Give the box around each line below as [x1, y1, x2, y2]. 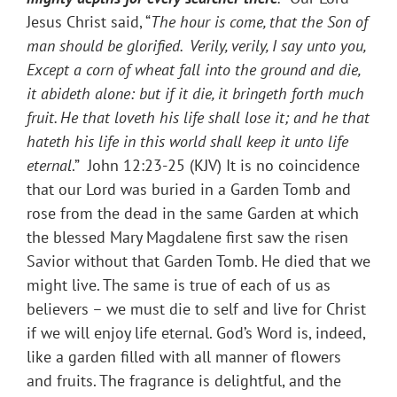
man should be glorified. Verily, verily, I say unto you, [27, 35, 365, 57]
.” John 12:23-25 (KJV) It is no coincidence [72, 155, 360, 176]
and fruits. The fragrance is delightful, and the [27, 370, 341, 392]
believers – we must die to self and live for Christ [27, 299, 366, 320]
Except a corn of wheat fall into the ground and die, [27, 59, 360, 81]
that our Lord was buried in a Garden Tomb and [27, 179, 351, 200]
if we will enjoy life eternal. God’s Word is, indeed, [27, 323, 365, 344]
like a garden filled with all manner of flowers [27, 346, 341, 368]
